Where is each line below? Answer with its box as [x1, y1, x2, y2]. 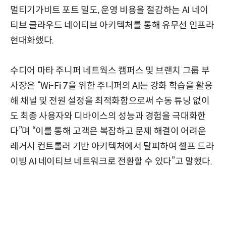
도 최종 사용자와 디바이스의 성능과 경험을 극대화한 [10, 110, 206, 122]
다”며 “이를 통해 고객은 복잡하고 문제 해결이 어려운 [10, 125, 206, 137]
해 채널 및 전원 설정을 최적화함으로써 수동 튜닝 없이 [10, 95, 210, 106]
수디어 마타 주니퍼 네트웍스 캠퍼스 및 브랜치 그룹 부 [10, 65, 210, 76]
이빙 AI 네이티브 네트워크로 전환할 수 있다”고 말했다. [10, 155, 212, 167]
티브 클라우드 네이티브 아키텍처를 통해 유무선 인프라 [10, 19, 214, 31]
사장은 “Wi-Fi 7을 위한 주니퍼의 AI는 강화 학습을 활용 [10, 80, 213, 91]
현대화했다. [10, 34, 54, 46]
